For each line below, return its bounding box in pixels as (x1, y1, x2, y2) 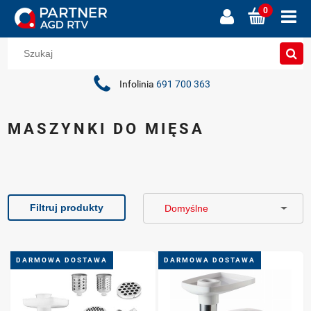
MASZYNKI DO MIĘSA (8, 119, 205, 137)
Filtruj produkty (30, 201, 104, 213)
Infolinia (119, 78, 156, 90)
